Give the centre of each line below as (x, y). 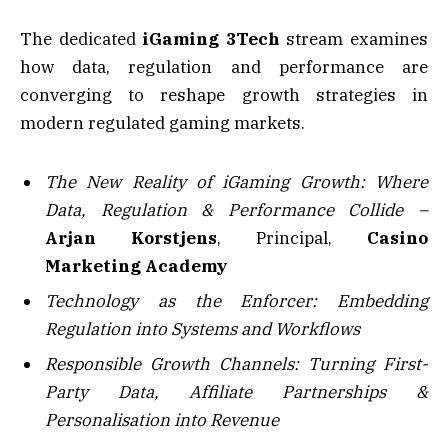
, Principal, (292, 237)
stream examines (354, 38)
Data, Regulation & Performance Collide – (236, 209)
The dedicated (81, 38)
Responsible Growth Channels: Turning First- (236, 364)
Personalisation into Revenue (162, 420)
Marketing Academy (136, 265)
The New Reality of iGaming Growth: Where (236, 181)
